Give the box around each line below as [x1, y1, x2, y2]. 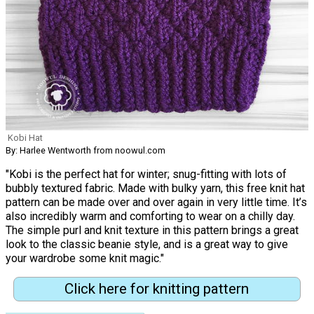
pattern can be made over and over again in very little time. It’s [6, 195, 307, 209]
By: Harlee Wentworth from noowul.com [6, 144, 165, 156]
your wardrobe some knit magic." [6, 251, 164, 265]
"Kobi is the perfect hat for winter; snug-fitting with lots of [6, 167, 287, 181]
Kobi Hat [8, 132, 43, 143]
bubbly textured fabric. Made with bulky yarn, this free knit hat [6, 181, 305, 195]
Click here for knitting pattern [64, 280, 250, 298]
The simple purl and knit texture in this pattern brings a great [6, 223, 299, 237]
